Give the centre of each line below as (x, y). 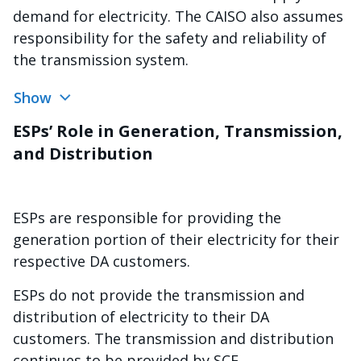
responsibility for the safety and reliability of (170, 38)
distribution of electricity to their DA (141, 317)
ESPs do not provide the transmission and (159, 295)
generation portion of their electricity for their (176, 240)
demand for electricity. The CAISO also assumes (178, 16)
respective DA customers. (102, 261)
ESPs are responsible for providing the (147, 218)
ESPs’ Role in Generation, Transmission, (178, 131)
